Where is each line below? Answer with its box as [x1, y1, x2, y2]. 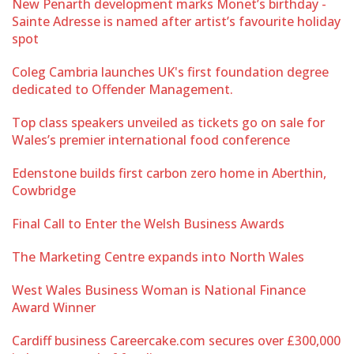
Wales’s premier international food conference [12, 131, 290, 149]
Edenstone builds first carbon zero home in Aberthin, [12, 164, 326, 182]
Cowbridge [12, 182, 76, 199]
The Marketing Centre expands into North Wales [12, 248, 304, 265]
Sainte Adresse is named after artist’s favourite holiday [12, 13, 341, 30]
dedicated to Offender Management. [12, 81, 233, 98]
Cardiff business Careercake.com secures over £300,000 [12, 332, 341, 349]
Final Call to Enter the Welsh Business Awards [12, 215, 284, 232]
